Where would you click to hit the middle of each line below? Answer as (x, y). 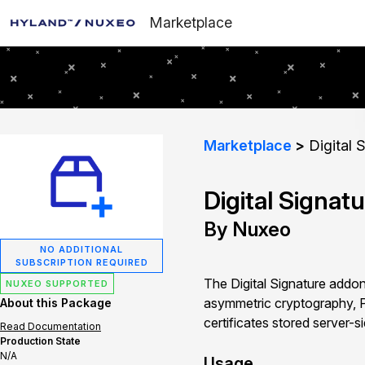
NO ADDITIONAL (81, 249)
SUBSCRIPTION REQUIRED (81, 262)
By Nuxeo (247, 229)
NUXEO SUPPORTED (57, 284)
